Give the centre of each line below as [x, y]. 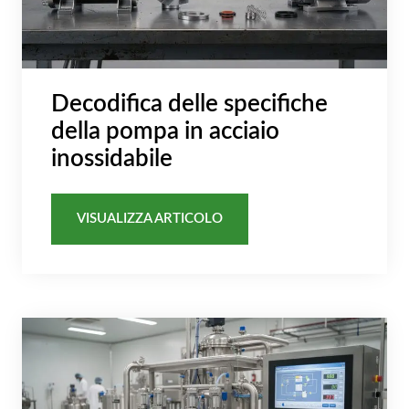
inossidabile [112, 159]
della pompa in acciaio [165, 132]
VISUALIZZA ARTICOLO [150, 218]
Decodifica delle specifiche [189, 105]
